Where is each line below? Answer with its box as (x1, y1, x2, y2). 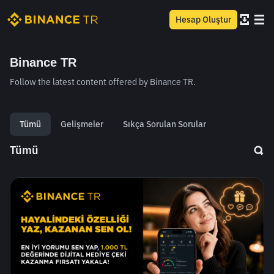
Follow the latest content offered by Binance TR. (10, 76, 196, 87)
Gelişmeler (61, 119, 103, 130)
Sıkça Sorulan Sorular (123, 119, 206, 130)
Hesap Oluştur (176, 14, 231, 25)
